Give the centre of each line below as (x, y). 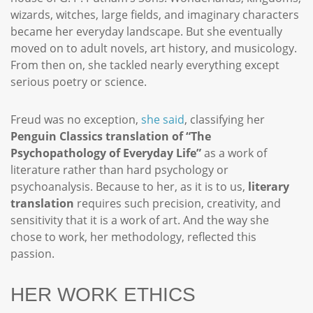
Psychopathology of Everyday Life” (106, 153)
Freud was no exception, (76, 119)
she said (163, 119)
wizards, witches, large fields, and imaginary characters (155, 15)
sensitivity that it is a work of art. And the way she (140, 220)
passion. (34, 254)
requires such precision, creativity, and (177, 203)
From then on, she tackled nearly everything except (145, 65)
